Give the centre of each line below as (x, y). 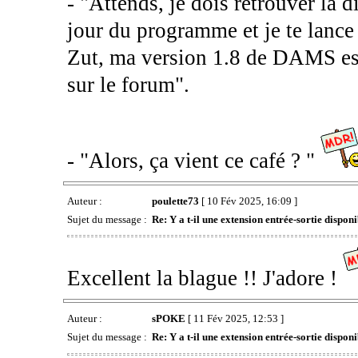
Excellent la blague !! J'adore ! (205, 278)
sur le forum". (128, 84)
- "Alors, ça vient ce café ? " (193, 160)
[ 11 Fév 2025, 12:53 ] (234, 318)
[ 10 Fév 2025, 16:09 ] (248, 201)
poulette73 (175, 201)
